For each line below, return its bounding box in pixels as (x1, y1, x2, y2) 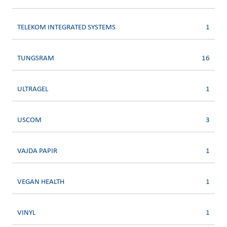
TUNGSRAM (17, 54, 54, 62)
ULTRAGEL (17, 85, 48, 93)
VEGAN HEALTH (17, 178, 64, 186)
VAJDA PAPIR (17, 147, 57, 155)
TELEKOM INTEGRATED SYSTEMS (17, 23, 116, 31)
